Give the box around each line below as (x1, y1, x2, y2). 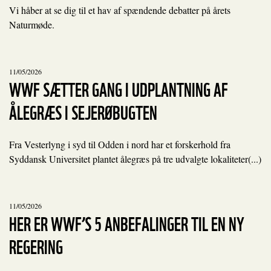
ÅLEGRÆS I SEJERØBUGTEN (9, 97, 157, 125)
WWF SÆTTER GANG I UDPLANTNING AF (9, 74, 228, 102)
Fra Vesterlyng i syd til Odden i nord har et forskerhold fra (9, 138, 230, 151)
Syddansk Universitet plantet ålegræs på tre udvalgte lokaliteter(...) (9, 152, 261, 165)
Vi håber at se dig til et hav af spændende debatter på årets (9, 4, 230, 16)
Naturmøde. (9, 18, 54, 31)
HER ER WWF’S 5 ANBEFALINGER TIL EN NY (9, 208, 244, 237)
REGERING (9, 231, 63, 260)
